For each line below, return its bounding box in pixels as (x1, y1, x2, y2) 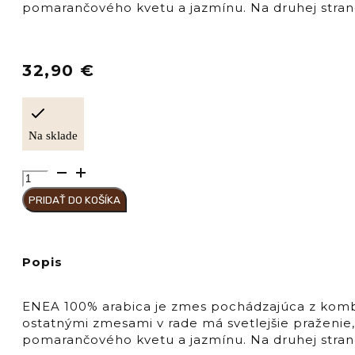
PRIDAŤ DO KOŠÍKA (29, 193, 120, 206)
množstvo (21, 163, 87, 179)
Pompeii (21, 180, 78, 196)
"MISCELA (21, 230, 87, 246)
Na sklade (29, 129, 78, 143)
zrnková (21, 213, 74, 229)
